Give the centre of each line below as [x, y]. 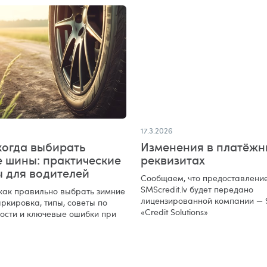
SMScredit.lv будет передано [197, 189]
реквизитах [173, 159]
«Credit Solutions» [174, 212]
